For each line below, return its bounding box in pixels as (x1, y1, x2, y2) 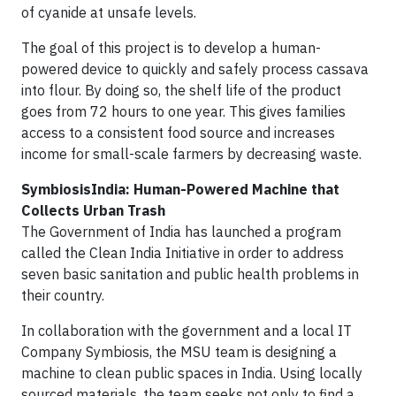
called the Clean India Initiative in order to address (21, 244, 344, 262)
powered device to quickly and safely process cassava (21, 60, 369, 78)
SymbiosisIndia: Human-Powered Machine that (21, 180, 339, 198)
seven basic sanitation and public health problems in (21, 265, 359, 283)
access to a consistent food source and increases (21, 124, 335, 141)
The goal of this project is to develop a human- (21, 39, 321, 57)
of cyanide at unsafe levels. (21, 4, 196, 21)
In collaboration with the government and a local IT (21, 322, 352, 339)
